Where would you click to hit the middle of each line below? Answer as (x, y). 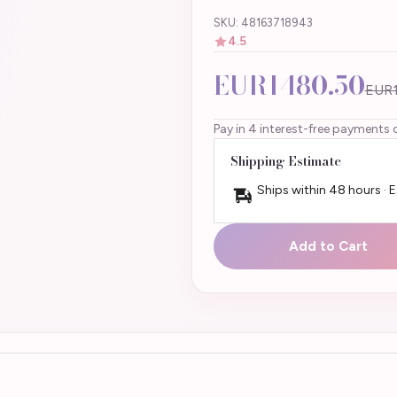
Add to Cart (328, 246)
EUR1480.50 (289, 85)
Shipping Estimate (285, 160)
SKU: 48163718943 (263, 22)
